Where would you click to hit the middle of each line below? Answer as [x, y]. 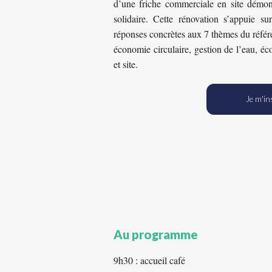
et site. [126, 64]
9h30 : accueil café [149, 260]
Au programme [156, 234]
